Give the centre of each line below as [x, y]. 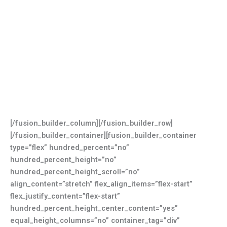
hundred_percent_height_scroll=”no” [75, 172]
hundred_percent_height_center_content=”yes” [94, 208]
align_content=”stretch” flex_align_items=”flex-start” [101, 184]
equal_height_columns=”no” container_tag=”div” [95, 220]
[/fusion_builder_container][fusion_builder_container [103, 135]
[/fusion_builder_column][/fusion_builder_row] [91, 123]
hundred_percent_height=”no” [63, 159]
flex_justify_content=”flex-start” [65, 196]
